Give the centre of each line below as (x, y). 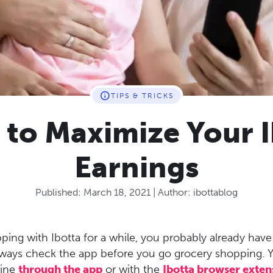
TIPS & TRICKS (142, 96)
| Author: (172, 192)
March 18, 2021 (117, 192)
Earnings (136, 167)
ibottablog (215, 192)
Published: (59, 192)
